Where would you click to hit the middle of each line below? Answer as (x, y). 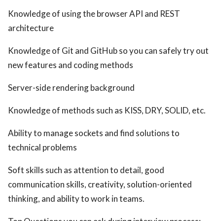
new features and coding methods (71, 65)
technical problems (42, 147)
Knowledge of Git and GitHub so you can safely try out (108, 51)
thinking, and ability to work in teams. (76, 199)
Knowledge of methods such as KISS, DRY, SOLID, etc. (107, 110)
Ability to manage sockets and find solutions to (94, 133)
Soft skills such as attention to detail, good (86, 170)
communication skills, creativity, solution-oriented (100, 184)
